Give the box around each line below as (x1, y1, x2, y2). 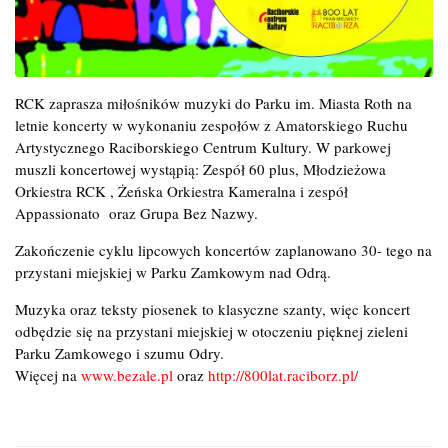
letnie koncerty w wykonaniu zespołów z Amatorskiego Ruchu (15, 114, 408, 135)
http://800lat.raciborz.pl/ (208, 364, 358, 385)
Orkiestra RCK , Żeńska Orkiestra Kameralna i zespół (15, 180, 348, 201)
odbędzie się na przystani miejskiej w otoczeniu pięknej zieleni (15, 320, 408, 341)
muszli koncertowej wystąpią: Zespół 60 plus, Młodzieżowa (15, 158, 386, 179)
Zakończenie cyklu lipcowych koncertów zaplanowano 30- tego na (15, 239, 432, 260)
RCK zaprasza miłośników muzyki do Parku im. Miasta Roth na (15, 92, 412, 113)
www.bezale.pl (81, 364, 173, 385)
